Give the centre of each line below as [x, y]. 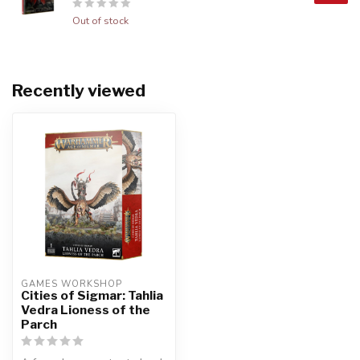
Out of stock [100, 20]
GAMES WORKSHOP [72, 284]
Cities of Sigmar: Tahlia [92, 295]
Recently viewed [79, 90]
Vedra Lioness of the [86, 310]
